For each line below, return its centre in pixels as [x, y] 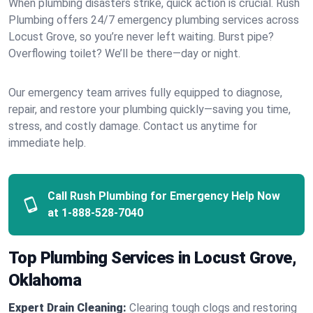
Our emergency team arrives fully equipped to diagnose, [145, 93]
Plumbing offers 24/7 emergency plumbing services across [154, 20]
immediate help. [47, 143]
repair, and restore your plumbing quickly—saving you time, [150, 109]
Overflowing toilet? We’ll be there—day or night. [124, 53]
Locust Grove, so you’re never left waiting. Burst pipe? [141, 37]
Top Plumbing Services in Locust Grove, [153, 258]
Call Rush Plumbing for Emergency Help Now [163, 196]
